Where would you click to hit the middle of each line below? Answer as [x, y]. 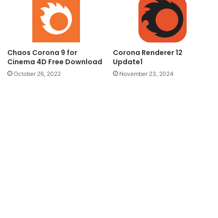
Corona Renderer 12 [148, 53]
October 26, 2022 [37, 74]
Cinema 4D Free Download [55, 62]
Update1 [128, 62]
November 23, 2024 [146, 74]
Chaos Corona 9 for [42, 53]
